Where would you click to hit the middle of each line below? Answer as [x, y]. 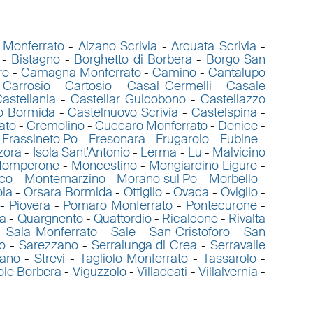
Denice [238, 126]
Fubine [239, 139]
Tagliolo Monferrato [134, 259]
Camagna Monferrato [81, 73]
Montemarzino [65, 179]
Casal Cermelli [169, 86]
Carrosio [26, 86]
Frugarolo [183, 139]
